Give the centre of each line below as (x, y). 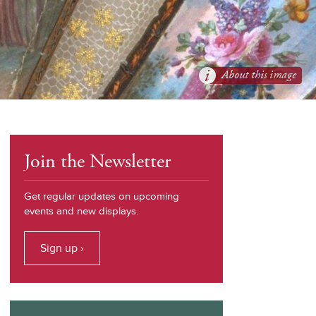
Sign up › (62, 248)
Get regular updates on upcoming (101, 196)
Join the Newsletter (97, 162)
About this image (259, 75)
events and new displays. (81, 211)
